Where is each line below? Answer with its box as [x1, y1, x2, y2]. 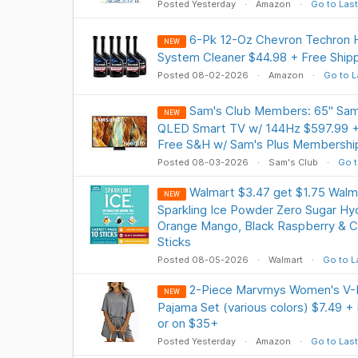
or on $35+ [157, 316, 218, 331]
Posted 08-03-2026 [157, 157, 251, 168]
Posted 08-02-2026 [157, 70, 251, 81]
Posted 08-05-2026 [157, 254, 251, 265]
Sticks [157, 234, 191, 249]
